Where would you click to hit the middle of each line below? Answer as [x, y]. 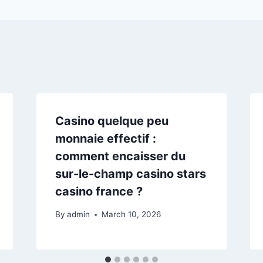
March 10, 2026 [131, 215]
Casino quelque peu [112, 121]
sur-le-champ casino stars [130, 174]
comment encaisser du [120, 156]
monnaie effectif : [105, 139]
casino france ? [99, 192]
